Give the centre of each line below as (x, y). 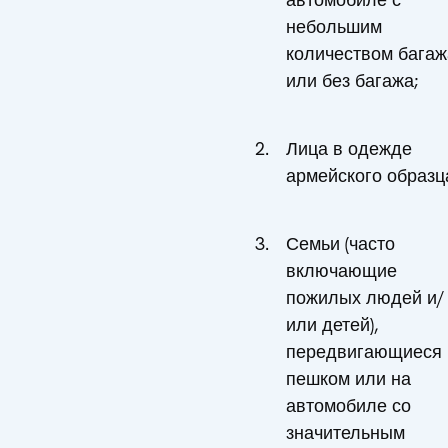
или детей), (332, 324)
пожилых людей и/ (365, 297)
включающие (341, 270)
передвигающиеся (364, 351)
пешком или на (348, 378)
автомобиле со (348, 405)
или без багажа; (352, 80)
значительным (345, 432)
